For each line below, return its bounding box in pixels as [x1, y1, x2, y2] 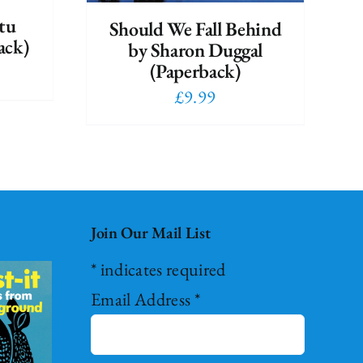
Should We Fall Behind [109, 16, 282, 42]
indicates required [96, 258, 226, 282]
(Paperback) [150, 58, 241, 84]
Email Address [90, 288, 194, 312]
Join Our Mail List [90, 222, 211, 244]
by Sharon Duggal [127, 37, 263, 63]
